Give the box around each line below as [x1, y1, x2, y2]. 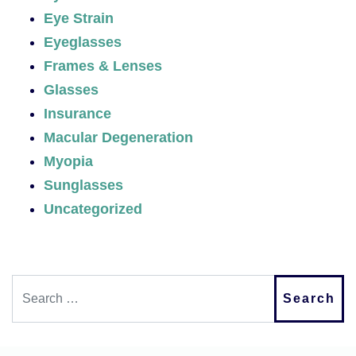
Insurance [44, 105, 111, 122]
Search [11, 277, 56, 294]
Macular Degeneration [44, 129, 193, 145]
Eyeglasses [44, 33, 122, 50]
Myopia [44, 153, 93, 169]
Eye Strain [44, 10, 114, 26]
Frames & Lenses [44, 57, 162, 74]
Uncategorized [44, 200, 142, 217]
